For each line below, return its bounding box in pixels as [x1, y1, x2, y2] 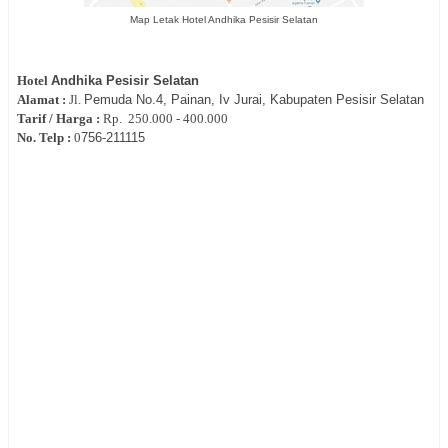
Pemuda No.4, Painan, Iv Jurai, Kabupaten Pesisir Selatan [84, 92, 424, 108]
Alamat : [17, 92, 66, 108]
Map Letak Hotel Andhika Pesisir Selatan [130, 13, 318, 25]
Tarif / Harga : [17, 111, 103, 127]
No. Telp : [17, 130, 74, 146]
